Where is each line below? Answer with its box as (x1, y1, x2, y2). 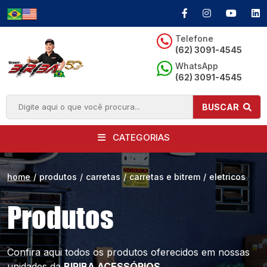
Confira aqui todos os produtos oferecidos (7, 246, 198, 258)
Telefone (175, 33, 213, 44)
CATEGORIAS (110, 132, 170, 143)
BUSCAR (202, 102, 241, 112)
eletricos (209, 172, 246, 182)
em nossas (198, 246, 250, 258)
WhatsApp (175, 61, 218, 71)
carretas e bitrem (129, 172, 200, 182)
